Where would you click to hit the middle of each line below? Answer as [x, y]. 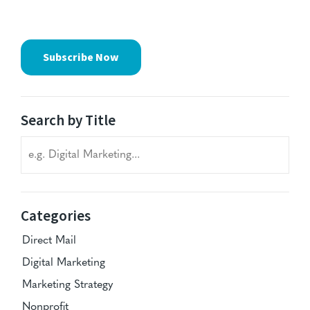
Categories [56, 216]
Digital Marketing [64, 263]
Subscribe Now [81, 58]
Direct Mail [49, 241]
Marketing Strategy [67, 285]
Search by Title [68, 121]
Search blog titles [62, 145]
